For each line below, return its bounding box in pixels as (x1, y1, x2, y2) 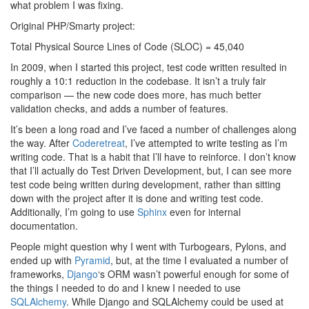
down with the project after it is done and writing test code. (10, 191, 263, 205)
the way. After (10, 136, 72, 150)
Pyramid (74, 253, 110, 267)
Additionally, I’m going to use (10, 205, 137, 219)
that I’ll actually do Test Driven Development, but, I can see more (10, 163, 292, 177)
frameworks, (10, 267, 67, 281)
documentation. (10, 219, 78, 232)
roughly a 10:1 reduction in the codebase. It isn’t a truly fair (10, 74, 266, 88)
